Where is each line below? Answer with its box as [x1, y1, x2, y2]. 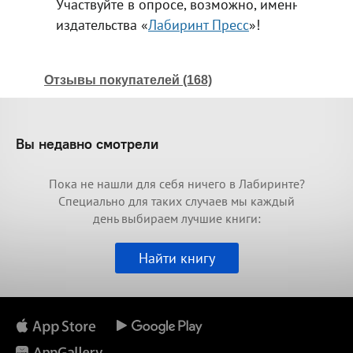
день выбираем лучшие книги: [92, 210, 261, 226]
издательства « [56, 15, 148, 34]
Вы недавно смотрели [16, 134, 158, 153]
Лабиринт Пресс [148, 15, 249, 34]
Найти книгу [138, 248, 215, 267]
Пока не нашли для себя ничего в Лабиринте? [48, 175, 305, 191]
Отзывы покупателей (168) [44, 72, 212, 87]
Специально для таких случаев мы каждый [58, 192, 295, 209]
